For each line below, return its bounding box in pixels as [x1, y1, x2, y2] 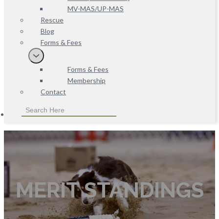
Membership [67, 76, 106, 85]
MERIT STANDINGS [15, 177, 204, 202]
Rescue [41, 16, 64, 24]
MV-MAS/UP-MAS [67, 4, 124, 13]
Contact [41, 88, 66, 96]
